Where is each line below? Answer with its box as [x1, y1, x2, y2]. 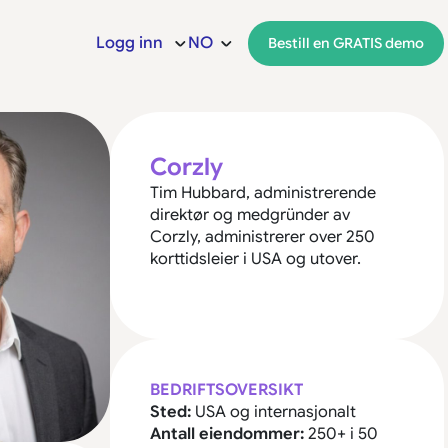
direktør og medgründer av [150, 205, 350, 225]
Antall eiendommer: [150, 424, 304, 444]
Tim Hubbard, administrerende [150, 183, 376, 203]
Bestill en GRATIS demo [268, 33, 424, 52]
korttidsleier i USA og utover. [150, 249, 361, 269]
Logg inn [96, 33, 163, 53]
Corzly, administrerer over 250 [150, 227, 375, 247]
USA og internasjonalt [191, 402, 356, 422]
